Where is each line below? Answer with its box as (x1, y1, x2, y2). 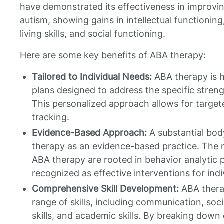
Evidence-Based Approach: (32, 127, 147, 138)
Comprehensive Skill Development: (32, 183, 179, 194)
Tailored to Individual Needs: (32, 71, 152, 82)
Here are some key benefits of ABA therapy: (20, 50, 206, 61)
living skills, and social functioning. (20, 28, 165, 39)
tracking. (32, 112, 69, 123)
